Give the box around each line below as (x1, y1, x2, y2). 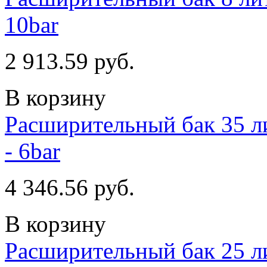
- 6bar (5, 138, 60, 164)
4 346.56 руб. (5, 174, 135, 200)
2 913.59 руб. (5, 48, 135, 74)
